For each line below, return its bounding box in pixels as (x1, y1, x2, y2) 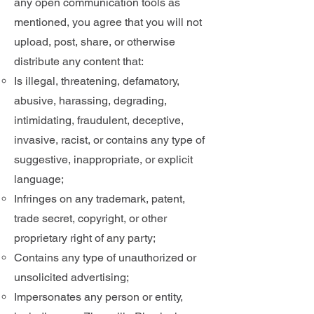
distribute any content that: (14, 55, 144, 68)
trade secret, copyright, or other (14, 212, 167, 225)
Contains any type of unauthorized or (14, 251, 196, 264)
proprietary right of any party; (14, 231, 156, 245)
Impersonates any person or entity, (14, 290, 183, 303)
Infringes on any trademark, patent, (14, 192, 185, 205)
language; (14, 172, 64, 186)
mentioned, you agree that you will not (14, 15, 202, 29)
